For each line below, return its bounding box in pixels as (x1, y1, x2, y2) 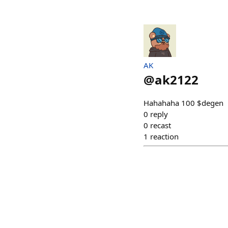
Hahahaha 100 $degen (144, 97, 223, 108)
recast (150, 120, 171, 130)
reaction (150, 131, 179, 141)
